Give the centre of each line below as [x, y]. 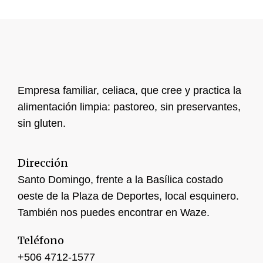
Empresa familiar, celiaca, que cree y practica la [129, 91]
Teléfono [41, 241]
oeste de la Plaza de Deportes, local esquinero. [128, 196]
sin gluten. [42, 124]
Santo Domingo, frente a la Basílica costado [120, 180]
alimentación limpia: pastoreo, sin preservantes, [129, 107]
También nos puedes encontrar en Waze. [114, 213]
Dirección [43, 163]
